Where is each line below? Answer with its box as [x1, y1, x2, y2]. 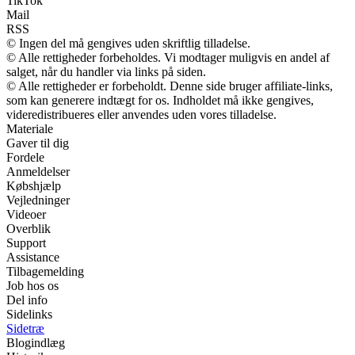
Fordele [6, 150, 44, 164]
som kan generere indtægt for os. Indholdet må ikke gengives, [6, 93, 314, 107]
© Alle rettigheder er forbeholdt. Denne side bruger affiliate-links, [6, 78, 333, 93]
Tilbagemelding [6, 264, 84, 278]
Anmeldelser [6, 164, 70, 178]
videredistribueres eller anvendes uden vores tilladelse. [6, 107, 277, 121]
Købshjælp [6, 178, 61, 193]
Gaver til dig [6, 136, 69, 150]
